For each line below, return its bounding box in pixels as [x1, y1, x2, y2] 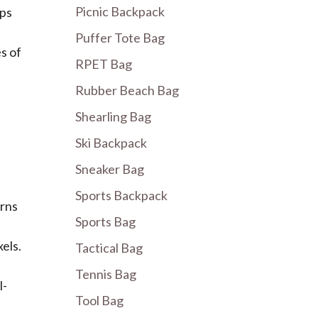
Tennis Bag [75, 266, 136, 282]
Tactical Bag [75, 240, 143, 256]
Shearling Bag [75, 109, 151, 124]
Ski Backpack [75, 135, 147, 150]
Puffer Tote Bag [75, 30, 165, 45]
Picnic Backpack [75, 4, 165, 19]
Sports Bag [75, 214, 136, 229]
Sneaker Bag [75, 161, 144, 177]
